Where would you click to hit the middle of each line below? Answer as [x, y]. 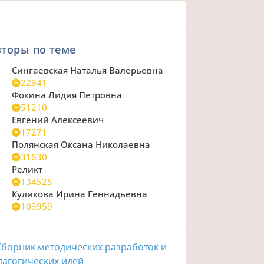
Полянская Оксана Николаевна [81, 145]
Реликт [27, 169]
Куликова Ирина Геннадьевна [79, 194]
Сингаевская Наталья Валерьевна [87, 70]
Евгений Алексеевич [57, 120]
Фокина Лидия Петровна [67, 95]
